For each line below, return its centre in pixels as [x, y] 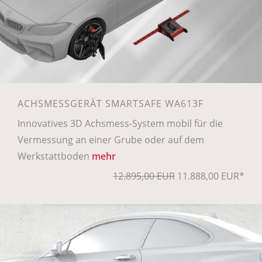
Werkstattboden [55, 156]
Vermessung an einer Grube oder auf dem [111, 139]
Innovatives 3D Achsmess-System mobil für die [120, 123]
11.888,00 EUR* [210, 176]
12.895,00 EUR [144, 176]
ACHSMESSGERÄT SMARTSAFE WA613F [111, 103]
